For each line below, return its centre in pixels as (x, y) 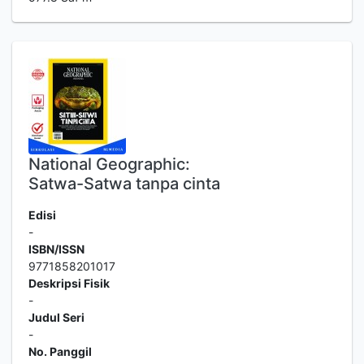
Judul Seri (56, 317)
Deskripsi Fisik (69, 283)
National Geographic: (109, 164)
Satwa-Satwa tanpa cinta (124, 184)
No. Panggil (60, 351)
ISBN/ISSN (56, 249)
